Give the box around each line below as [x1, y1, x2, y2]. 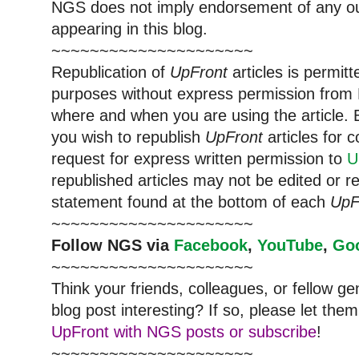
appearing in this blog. [51, 19, 208, 38]
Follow [51, 236, 107, 254]
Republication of [51, 63, 170, 81]
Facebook [174, 236, 248, 254]
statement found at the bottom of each [51, 192, 330, 211]
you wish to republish [51, 127, 205, 146]
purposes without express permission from [51, 84, 357, 103]
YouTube [257, 236, 323, 254]
